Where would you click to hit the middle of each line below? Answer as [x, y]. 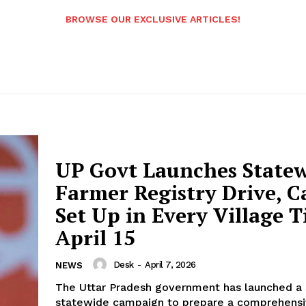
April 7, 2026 [170, 264]
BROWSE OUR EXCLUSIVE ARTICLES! [153, 19]
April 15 [95, 238]
